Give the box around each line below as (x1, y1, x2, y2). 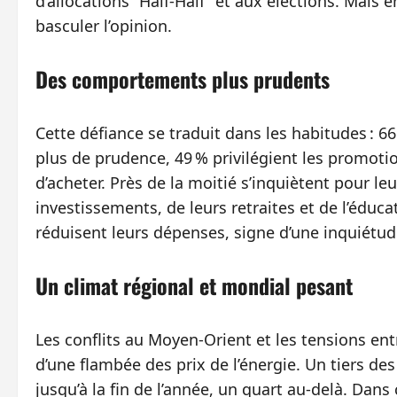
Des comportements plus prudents (35, 63, 330, 96)
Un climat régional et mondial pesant (35, 269, 353, 302)
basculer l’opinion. (35, 15, 172, 37)
